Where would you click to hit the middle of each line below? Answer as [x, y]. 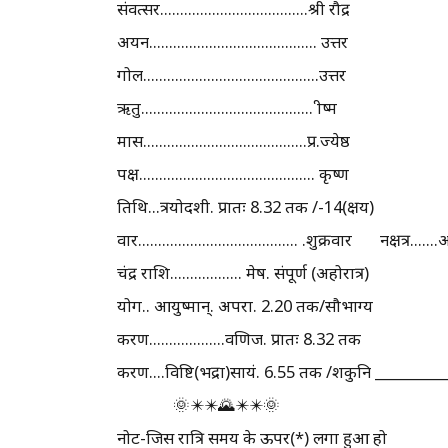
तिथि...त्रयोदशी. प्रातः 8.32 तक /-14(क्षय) [245, 206]
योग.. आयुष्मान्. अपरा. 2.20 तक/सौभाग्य [245, 305]
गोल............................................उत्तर [231, 74]
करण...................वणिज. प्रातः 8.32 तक [239, 338]
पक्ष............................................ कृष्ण [233, 173]
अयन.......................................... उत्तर [232, 41]
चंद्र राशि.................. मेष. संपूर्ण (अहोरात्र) [243, 272]
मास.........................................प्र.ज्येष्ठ [233, 140]
